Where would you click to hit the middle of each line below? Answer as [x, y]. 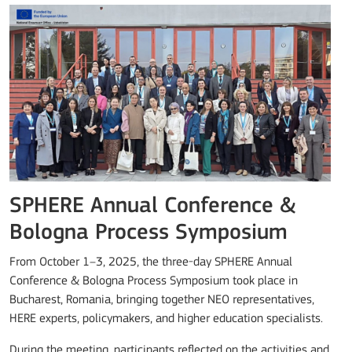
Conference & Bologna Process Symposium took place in [154, 281]
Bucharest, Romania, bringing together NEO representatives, [162, 300]
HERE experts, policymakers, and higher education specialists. [166, 319]
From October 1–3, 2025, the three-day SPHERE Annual [151, 262]
